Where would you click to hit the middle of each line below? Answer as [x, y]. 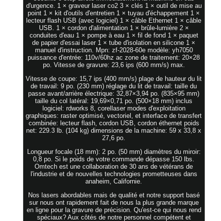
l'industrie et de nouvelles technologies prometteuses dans [114, 174]
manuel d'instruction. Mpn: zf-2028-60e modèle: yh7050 [114, 50]
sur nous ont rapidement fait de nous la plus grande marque [114, 202]
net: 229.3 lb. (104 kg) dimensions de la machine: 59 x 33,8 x [114, 130]
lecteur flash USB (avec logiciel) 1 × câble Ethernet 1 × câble [114, 20]
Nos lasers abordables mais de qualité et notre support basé [114, 195]
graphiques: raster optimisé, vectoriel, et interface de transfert [114, 115]
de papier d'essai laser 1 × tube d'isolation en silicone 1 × [114, 42]
